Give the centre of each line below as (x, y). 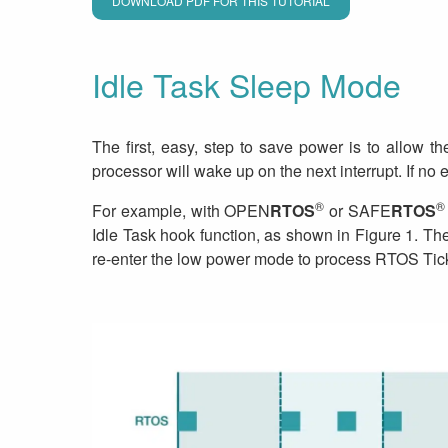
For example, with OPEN (181, 210)
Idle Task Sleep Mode (246, 84)
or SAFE (357, 210)
